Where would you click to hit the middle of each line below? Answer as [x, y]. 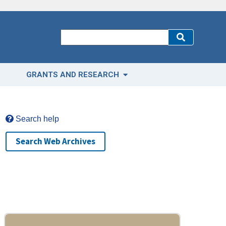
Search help [36, 119]
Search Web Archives [55, 142]
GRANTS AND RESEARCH [74, 75]
